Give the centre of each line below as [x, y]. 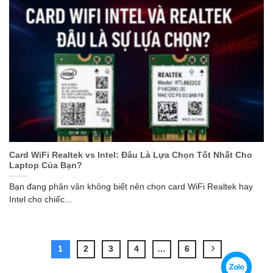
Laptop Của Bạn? [46, 165]
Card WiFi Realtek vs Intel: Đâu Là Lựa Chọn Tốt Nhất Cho [131, 155]
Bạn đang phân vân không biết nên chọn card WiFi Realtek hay [131, 187]
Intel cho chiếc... [41, 200]
